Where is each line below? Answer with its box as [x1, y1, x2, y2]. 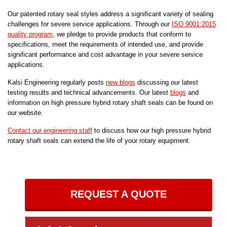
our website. [8, 109, 43, 117]
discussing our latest [135, 79, 198, 87]
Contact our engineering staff [8, 127, 92, 135]
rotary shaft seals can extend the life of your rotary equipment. [8, 137, 191, 145]
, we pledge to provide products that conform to [53, 30, 191, 39]
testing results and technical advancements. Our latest [8, 89, 170, 97]
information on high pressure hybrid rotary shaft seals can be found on [8, 99, 213, 107]
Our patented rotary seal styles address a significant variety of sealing [8, 10, 213, 18]
